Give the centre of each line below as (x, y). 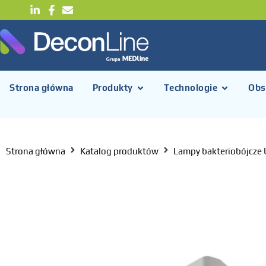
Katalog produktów (119, 151)
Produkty (113, 88)
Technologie (190, 88)
